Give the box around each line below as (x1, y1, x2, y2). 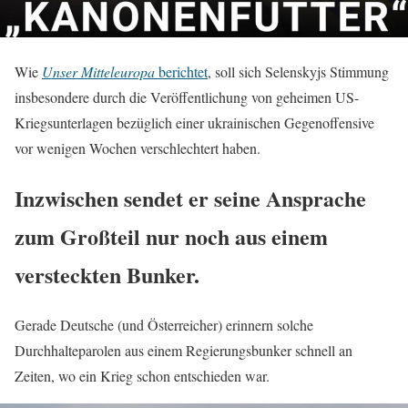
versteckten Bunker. (15, 259, 199, 291)
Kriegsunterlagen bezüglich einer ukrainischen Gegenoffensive (15, 113, 374, 133)
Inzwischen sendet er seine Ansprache (15, 182, 366, 215)
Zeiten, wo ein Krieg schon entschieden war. (15, 366, 270, 386)
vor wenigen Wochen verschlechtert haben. (15, 138, 260, 158)
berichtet (155, 62, 208, 82)
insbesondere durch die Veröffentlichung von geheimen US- (15, 87, 359, 107)
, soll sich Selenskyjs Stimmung (208, 62, 389, 82)
